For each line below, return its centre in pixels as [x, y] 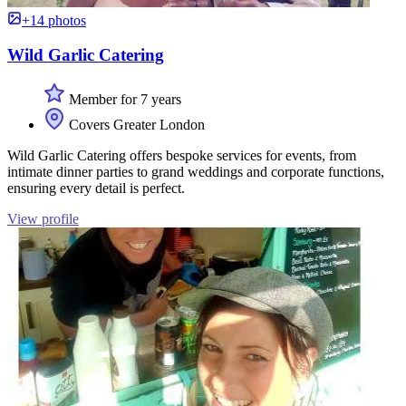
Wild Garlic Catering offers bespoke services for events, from [182, 155]
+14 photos [54, 20]
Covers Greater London [135, 125]
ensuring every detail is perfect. [96, 188]
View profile [43, 219]
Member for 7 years [123, 99]
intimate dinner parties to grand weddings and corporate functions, [196, 172]
